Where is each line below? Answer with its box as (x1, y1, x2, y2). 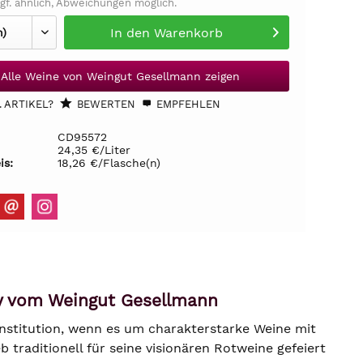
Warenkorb (154, 25, 224, 41)
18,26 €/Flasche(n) (57, 156, 160, 169)
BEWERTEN (73, 98, 135, 110)
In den (110, 25, 151, 41)
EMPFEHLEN (152, 98, 220, 110)
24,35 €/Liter (57, 143, 130, 156)
